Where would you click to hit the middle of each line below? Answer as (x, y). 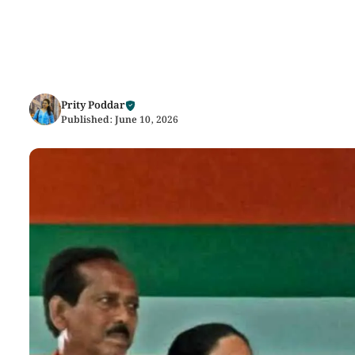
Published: (88, 120)
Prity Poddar (93, 106)
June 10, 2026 (147, 120)
